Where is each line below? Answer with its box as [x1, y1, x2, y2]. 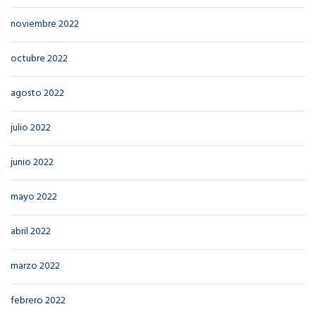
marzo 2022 [11, 258, 60, 275]
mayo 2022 [11, 189, 57, 206]
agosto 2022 [11, 85, 64, 102]
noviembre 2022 [11, 16, 79, 33]
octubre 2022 [11, 51, 68, 68]
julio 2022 [11, 120, 51, 137]
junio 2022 [11, 154, 54, 171]
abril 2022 [11, 224, 51, 241]
